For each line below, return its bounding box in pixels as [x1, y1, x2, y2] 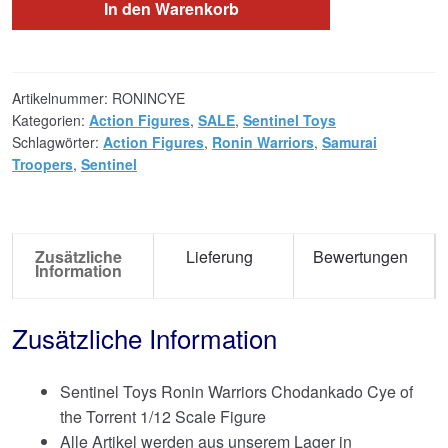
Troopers [12, 154, 73, 175]
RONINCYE [112, 88, 185, 109]
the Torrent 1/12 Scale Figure [60, 404, 266, 428]
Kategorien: [12, 110, 89, 131]
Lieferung [185, 245, 253, 269]
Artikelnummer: [12, 88, 112, 109]
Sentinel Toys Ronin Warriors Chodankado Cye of [60, 379, 413, 403]
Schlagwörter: [12, 132, 103, 153]
